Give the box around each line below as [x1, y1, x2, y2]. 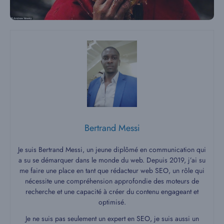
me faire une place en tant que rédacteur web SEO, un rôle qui [19, 165, 204, 176]
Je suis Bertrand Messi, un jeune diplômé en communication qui [18, 144, 206, 155]
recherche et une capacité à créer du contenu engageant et [25, 186, 198, 197]
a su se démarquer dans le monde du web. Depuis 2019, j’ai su [18, 155, 205, 165]
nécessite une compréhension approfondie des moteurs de [25, 176, 199, 186]
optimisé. [98, 197, 126, 207]
